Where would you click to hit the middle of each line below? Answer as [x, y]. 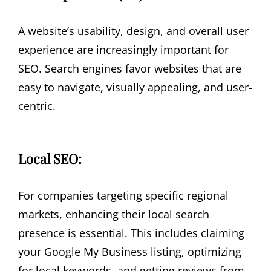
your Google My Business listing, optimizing [130, 251]
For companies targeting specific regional [123, 195]
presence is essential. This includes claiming [131, 233]
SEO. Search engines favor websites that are [130, 69]
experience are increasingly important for [123, 50]
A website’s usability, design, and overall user [133, 31]
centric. [37, 106]
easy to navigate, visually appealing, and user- [135, 87]
